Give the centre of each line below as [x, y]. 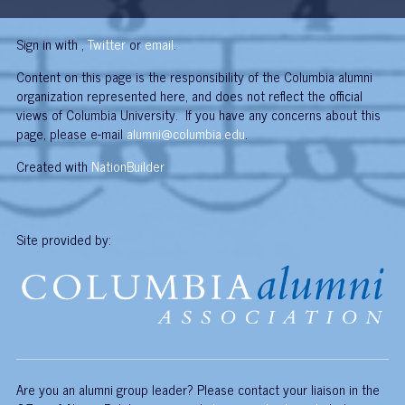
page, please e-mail [71, 133]
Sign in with [48, 43]
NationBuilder [127, 165]
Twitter [106, 43]
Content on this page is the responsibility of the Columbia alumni [194, 76]
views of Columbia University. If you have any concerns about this [198, 114]
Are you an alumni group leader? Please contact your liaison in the [198, 390]
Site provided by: [63, 240]
